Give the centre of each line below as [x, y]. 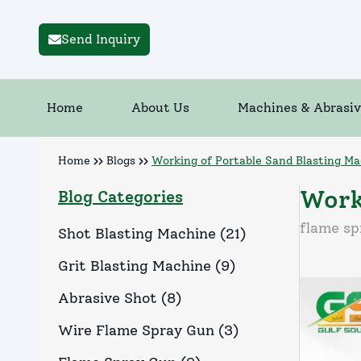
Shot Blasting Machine [137, 234]
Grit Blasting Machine [135, 266]
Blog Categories [120, 197]
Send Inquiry [101, 39]
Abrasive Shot [108, 299]
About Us [160, 108]
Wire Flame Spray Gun [136, 331]
